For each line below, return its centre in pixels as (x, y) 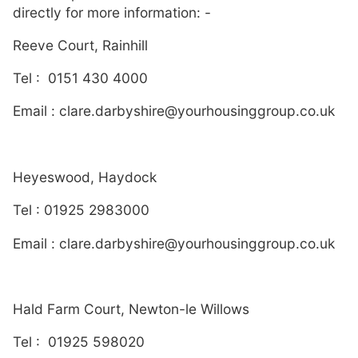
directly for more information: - (112, 12)
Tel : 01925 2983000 (81, 210)
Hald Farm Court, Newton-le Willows (131, 309)
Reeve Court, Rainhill (82, 45)
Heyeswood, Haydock (85, 177)
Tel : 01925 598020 (79, 342)
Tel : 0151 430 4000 (80, 78)
